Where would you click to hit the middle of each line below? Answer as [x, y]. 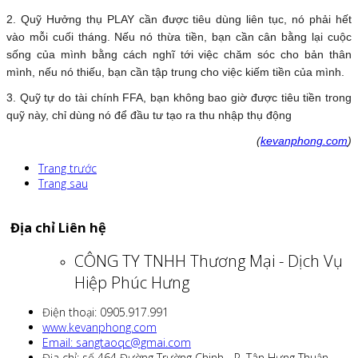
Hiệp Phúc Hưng [132, 282]
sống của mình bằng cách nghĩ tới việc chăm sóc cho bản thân [179, 55]
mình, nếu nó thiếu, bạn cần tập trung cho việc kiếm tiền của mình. [175, 72]
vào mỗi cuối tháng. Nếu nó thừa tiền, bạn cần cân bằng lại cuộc [179, 37]
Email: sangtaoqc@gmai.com [117, 342]
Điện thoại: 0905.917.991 [105, 312]
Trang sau [63, 184]
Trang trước [68, 169]
